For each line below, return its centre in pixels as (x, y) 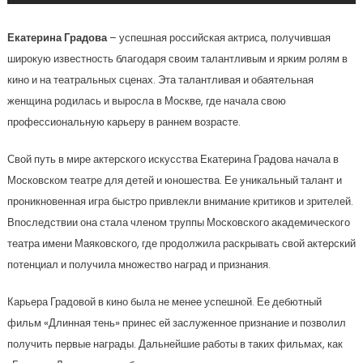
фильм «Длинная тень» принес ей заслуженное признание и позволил (176, 323)
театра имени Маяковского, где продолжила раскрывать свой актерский (181, 243)
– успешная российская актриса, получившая (218, 38)
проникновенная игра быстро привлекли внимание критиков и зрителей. (180, 201)
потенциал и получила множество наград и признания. (139, 265)
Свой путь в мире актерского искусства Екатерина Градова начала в (173, 159)
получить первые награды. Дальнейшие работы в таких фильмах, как (175, 344)
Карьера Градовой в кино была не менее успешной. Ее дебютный (164, 302)
